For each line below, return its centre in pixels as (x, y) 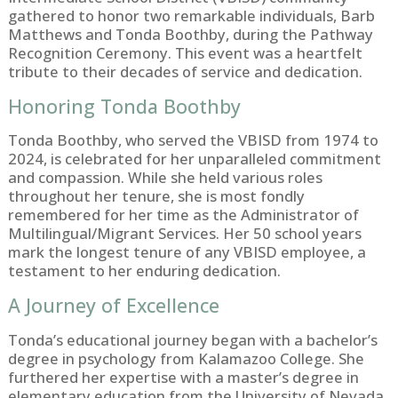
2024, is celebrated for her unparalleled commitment (194, 159)
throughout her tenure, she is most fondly (156, 196)
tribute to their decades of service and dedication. (185, 72)
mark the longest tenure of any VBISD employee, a (187, 252)
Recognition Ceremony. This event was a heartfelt (185, 53)
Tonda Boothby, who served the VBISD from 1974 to (193, 140)
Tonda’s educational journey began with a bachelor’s (192, 339)
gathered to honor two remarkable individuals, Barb (191, 16)
